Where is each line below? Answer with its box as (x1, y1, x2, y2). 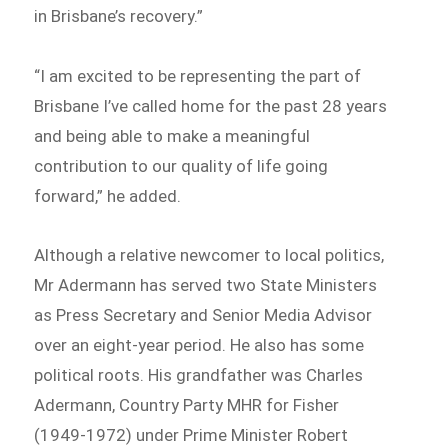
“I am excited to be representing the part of (34, 65, 362, 86)
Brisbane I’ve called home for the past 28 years (34, 95, 388, 116)
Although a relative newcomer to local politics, (34, 245, 385, 266)
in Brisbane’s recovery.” (34, 5, 204, 26)
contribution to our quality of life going (34, 155, 329, 176)
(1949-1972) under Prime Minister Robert (34, 425, 349, 446)
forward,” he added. (34, 185, 182, 206)
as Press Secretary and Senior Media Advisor (34, 305, 373, 326)
